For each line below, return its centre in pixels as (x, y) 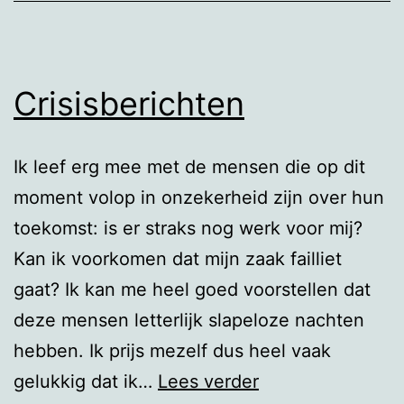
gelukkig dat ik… (86, 381)
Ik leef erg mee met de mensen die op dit (189, 166)
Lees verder (208, 381)
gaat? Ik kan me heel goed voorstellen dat (192, 289)
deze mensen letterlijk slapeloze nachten (189, 320)
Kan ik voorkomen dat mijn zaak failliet (178, 258)
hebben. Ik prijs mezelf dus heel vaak (172, 350)
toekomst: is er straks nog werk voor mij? (188, 228)
